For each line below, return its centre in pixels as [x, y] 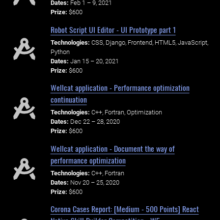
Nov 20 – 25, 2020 [95, 182]
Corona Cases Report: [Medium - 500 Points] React [124, 209]
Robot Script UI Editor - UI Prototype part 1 [113, 30]
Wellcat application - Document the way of [112, 148]
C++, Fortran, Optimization [126, 112]
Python [60, 52]
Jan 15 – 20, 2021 [94, 61]
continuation [69, 99]
